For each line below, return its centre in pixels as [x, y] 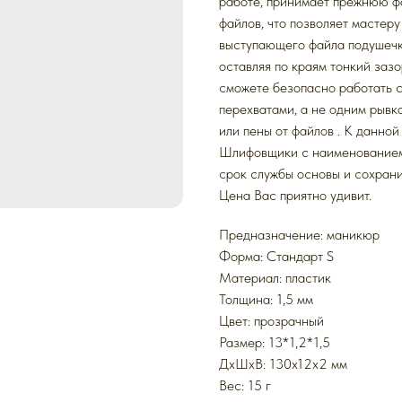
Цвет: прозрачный [271, 321]
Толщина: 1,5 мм [266, 300]
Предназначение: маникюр [299, 235]
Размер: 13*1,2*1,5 [275, 343]
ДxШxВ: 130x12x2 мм [283, 364]
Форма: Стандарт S [276, 257]
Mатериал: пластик [275, 278]
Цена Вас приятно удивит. [295, 196]
